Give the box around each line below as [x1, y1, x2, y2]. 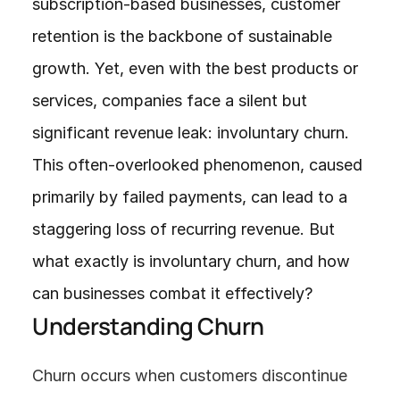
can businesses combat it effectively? [32, 284, 312, 303]
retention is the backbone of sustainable [32, 27, 332, 46]
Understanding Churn [32, 310, 264, 342]
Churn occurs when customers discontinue [32, 366, 347, 385]
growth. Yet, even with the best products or [32, 59, 358, 78]
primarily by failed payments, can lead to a [32, 187, 347, 206]
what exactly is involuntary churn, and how [32, 252, 350, 271]
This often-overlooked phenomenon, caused [32, 155, 362, 174]
